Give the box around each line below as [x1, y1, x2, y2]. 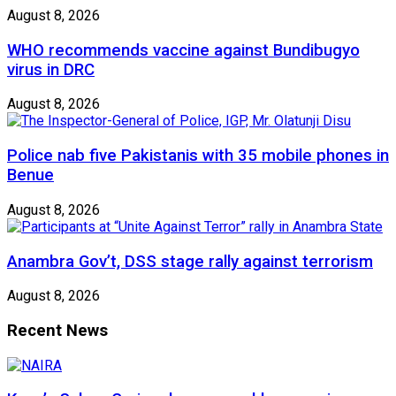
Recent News [7, 321, 108, 341]
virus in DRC [7, 59, 95, 80]
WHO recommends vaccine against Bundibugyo [7, 40, 360, 60]
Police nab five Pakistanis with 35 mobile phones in [7, 146, 389, 166]
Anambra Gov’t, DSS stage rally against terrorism [7, 251, 373, 271]
